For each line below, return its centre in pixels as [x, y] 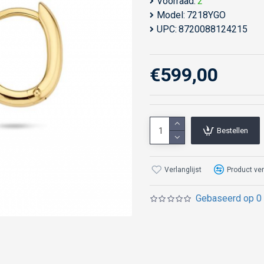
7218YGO [206, 15]
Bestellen [232, 131]
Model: [171, 15]
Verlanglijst [183, 169]
